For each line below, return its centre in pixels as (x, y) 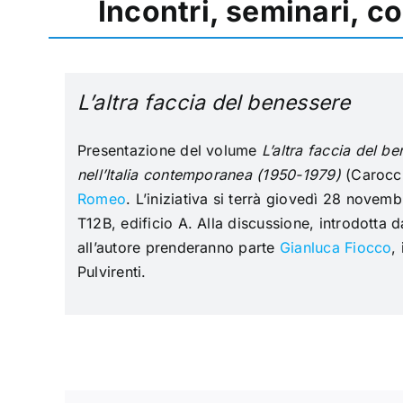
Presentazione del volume (169, 151)
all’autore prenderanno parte (178, 248)
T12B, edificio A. (137, 224)
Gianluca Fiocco (336, 248)
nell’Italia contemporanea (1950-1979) (209, 175)
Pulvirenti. (112, 272)
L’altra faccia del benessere (214, 103)
